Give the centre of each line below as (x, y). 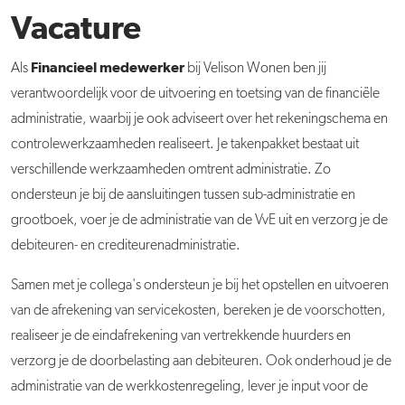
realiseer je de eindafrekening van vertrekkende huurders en (181, 336)
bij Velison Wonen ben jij (255, 69)
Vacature (76, 30)
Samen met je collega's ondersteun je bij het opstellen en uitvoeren (200, 286)
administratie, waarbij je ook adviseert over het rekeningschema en (199, 119)
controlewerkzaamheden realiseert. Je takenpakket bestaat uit (185, 145)
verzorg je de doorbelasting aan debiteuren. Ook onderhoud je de (201, 362)
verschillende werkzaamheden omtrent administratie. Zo (171, 170)
